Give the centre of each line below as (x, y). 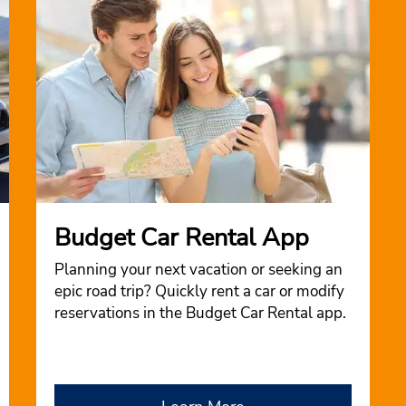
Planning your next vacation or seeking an (198, 270)
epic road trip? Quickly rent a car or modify (199, 291)
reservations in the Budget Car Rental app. (200, 313)
